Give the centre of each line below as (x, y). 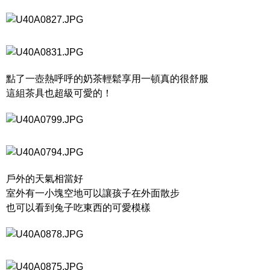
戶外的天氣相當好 (45, 179)
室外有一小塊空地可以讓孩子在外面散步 (93, 193)
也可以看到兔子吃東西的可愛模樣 (78, 208)
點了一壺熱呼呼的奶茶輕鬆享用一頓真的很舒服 (107, 79)
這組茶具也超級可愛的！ (59, 93)
